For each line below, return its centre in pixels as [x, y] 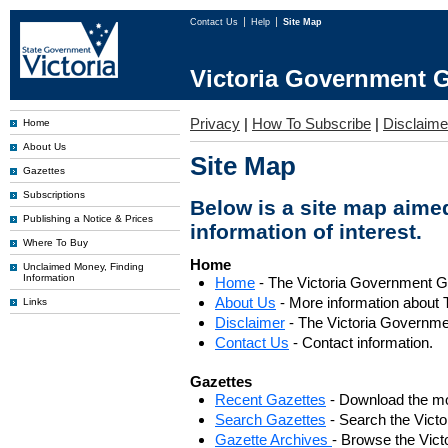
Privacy [215, 123]
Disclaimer [250, 322]
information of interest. [306, 231]
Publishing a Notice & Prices [88, 218]
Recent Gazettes [270, 399]
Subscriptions [54, 194]
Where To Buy [55, 242]
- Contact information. [361, 342]
